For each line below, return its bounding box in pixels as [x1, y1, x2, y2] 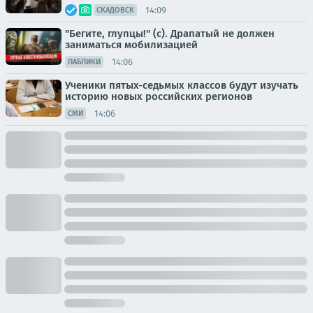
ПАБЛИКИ [68, 57, 101, 66]
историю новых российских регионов [65, 90, 252, 103]
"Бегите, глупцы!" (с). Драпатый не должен [65, 27, 275, 40]
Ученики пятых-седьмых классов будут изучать [65, 79, 298, 92]
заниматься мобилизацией [65, 38, 198, 51]
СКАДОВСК [96, 6, 134, 15]
